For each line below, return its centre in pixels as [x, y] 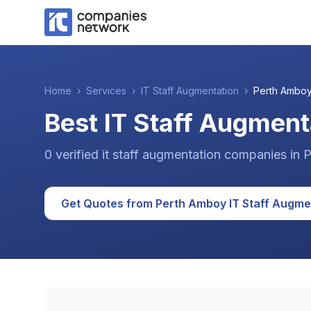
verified [77, 154]
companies [255, 154]
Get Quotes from [108, 203]
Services [106, 91]
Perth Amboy [191, 203]
